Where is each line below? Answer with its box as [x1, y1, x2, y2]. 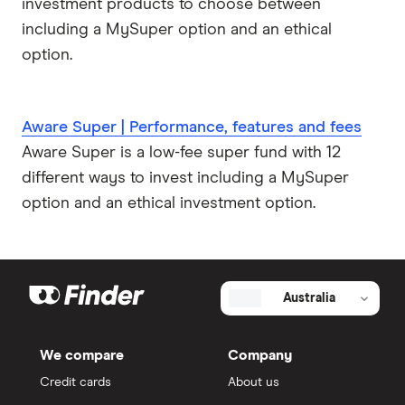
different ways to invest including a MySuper [22, 170, 349, 187]
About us [228, 376, 279, 390]
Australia [283, 292, 335, 306]
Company [228, 348, 292, 363]
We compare [40, 348, 124, 363]
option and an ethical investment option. [22, 195, 316, 212]
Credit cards [40, 376, 111, 390]
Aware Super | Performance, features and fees [22, 119, 362, 137]
